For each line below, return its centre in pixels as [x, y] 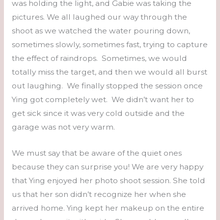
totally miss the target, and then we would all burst [109, 72]
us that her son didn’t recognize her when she [99, 194]
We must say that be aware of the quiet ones [96, 153]
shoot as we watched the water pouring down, [101, 31]
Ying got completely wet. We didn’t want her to [103, 100]
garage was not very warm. [63, 127]
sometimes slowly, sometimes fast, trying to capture [110, 45]
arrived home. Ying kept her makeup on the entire [108, 208]
